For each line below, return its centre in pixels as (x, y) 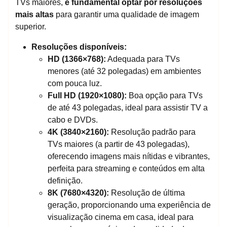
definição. (65, 180)
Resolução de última (147, 193)
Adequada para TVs (143, 59)
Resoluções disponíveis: (79, 47)
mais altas (34, 14)
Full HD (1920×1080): (87, 95)
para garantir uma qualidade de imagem (126, 14)
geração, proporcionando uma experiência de (129, 205)
